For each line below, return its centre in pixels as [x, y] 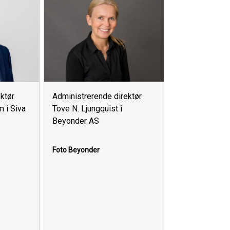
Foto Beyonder [76, 150]
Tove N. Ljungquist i [88, 109]
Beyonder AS [76, 121]
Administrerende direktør [97, 97]
